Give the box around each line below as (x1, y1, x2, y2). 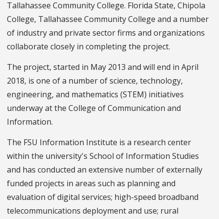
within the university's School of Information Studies (7, 150, 199, 161)
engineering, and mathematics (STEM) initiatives (7, 88, 184, 100)
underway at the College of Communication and (7, 102, 181, 113)
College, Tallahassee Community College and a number (7, 13, 209, 24)
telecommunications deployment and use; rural (7, 205, 178, 216)
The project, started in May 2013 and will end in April (7, 61, 198, 72)
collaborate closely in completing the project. (7, 41, 170, 52)
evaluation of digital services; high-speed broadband (7, 191, 198, 202)
